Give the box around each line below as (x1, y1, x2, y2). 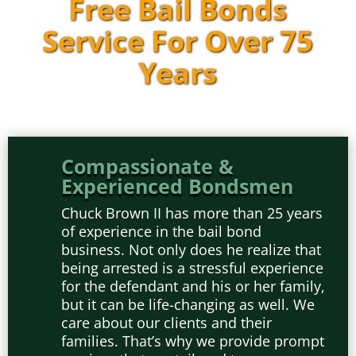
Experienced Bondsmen (61, 172, 293, 199)
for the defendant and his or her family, (61, 277, 325, 296)
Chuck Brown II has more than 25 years (61, 203, 323, 222)
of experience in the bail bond (61, 222, 261, 241)
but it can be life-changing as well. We (61, 295, 315, 314)
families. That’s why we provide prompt (61, 331, 324, 350)
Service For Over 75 (42, 21, 314, 60)
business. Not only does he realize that (61, 240, 321, 259)
